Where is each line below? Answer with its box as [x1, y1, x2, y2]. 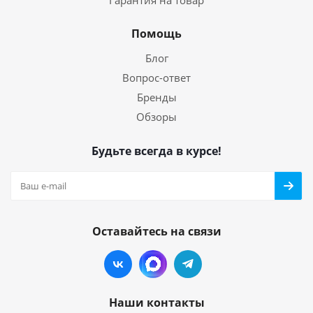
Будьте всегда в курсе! [92, 143, 221, 159]
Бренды [136, 90, 177, 104]
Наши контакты [108, 295, 205, 310]
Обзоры [136, 110, 177, 124]
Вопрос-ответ [122, 71, 191, 85]
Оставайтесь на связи [92, 224, 221, 239]
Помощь [131, 26, 182, 41]
